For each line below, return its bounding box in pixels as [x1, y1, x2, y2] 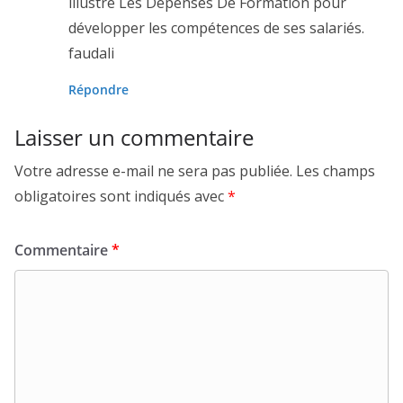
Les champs [296, 160, 375, 181]
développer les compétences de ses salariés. [68, 17, 364, 38]
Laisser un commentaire [14, 121, 254, 152]
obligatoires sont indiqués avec [14, 185, 228, 206]
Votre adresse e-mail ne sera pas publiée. [14, 160, 292, 181]
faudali [68, 42, 114, 63]
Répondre [68, 80, 129, 98]
